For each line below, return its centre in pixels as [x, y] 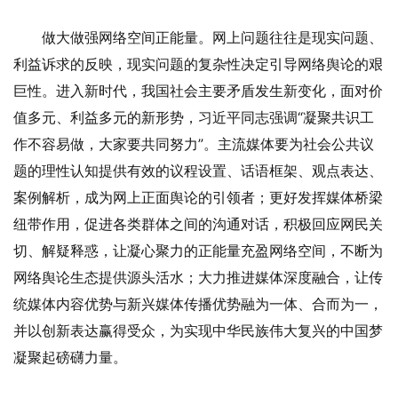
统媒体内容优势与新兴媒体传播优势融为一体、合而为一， [198, 303]
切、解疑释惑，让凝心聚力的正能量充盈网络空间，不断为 [198, 250]
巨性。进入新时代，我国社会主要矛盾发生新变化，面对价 [198, 90]
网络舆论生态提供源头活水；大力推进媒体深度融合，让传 [198, 277]
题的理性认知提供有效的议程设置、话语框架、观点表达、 [198, 170]
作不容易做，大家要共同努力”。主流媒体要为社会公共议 [194, 143]
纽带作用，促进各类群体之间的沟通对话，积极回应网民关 [198, 223]
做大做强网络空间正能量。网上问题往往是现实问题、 [212, 37]
